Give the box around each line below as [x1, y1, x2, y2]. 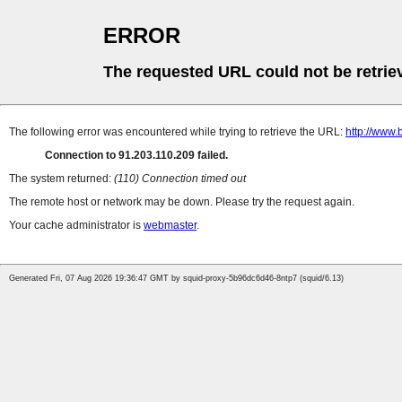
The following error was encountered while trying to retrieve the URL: [9, 126, 345, 139]
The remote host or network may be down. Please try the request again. [9, 196, 354, 209]
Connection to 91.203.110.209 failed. [45, 149, 228, 162]
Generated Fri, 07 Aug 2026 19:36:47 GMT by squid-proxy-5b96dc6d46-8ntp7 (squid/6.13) [9, 274, 344, 284]
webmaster [144, 219, 197, 232]
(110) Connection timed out [114, 172, 246, 186]
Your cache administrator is [9, 219, 144, 232]
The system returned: [9, 172, 114, 186]
